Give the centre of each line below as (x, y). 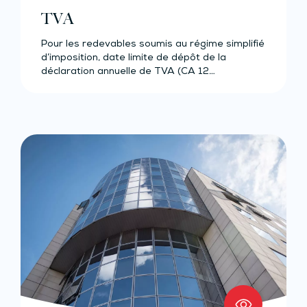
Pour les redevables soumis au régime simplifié (153, 45)
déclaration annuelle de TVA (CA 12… (128, 72)
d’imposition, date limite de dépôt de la (134, 59)
